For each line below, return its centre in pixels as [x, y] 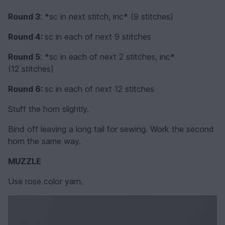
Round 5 [24, 57]
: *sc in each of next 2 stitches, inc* [107, 57]
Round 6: [26, 89]
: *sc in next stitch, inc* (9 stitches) [107, 16]
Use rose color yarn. [45, 181]
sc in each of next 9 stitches [98, 36]
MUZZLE [25, 161]
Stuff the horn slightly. [48, 109]
